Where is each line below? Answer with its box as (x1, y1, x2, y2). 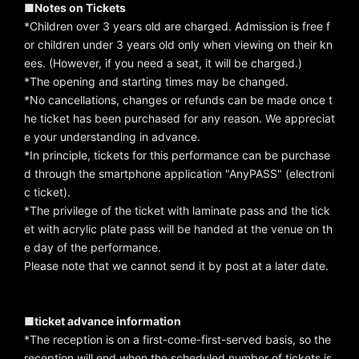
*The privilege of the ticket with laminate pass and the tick (24, 203, 330, 217)
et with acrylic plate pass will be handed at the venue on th (24, 221, 333, 236)
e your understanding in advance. (24, 129, 200, 143)
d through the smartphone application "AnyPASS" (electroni (24, 166, 334, 180)
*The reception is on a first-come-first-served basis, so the (24, 332, 331, 346)
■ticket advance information (24, 313, 181, 328)
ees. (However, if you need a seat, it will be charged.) (24, 55, 302, 70)
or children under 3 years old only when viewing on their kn (24, 37, 333, 51)
